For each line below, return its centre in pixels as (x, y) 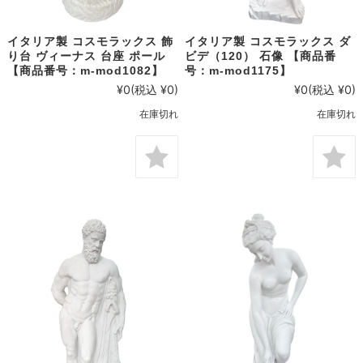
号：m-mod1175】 (239, 71)
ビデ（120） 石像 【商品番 (261, 56)
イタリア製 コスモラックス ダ (268, 42)
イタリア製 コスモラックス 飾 (90, 42)
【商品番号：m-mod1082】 (85, 71)
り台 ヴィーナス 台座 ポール (86, 56)
